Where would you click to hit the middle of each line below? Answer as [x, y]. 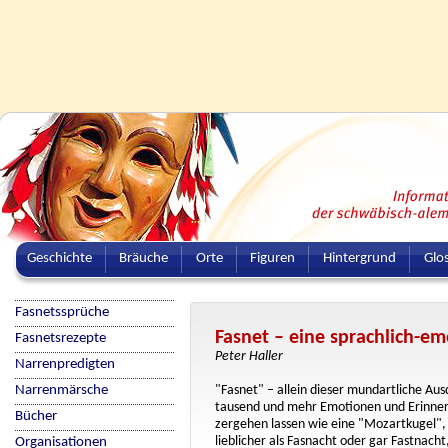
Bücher [36, 416]
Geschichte [59, 258]
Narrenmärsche [61, 390]
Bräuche [143, 258]
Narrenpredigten [65, 364]
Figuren [272, 258]
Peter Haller [249, 356]
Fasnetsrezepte [60, 338]
